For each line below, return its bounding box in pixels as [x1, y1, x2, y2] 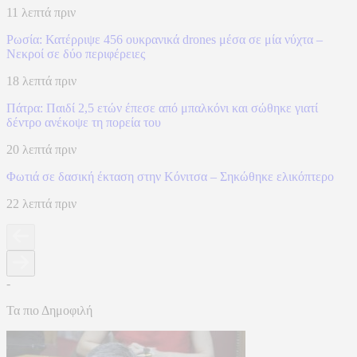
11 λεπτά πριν [6, 6, 76, 20]
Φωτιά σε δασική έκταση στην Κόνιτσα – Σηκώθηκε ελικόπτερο [6, 170, 334, 184]
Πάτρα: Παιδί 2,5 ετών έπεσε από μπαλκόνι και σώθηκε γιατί [6, 101, 318, 116]
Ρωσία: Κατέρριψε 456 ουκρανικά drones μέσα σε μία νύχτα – [6, 33, 323, 47]
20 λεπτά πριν [6, 143, 76, 157]
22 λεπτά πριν [6, 197, 76, 211]
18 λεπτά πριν [6, 74, 76, 88]
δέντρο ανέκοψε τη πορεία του [6, 116, 161, 130]
